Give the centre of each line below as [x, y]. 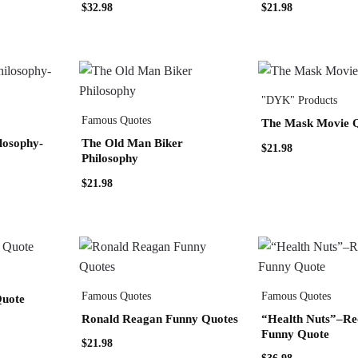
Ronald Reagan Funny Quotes [159, 318]
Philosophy [109, 159]
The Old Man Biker [132, 143]
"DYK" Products [299, 101]
